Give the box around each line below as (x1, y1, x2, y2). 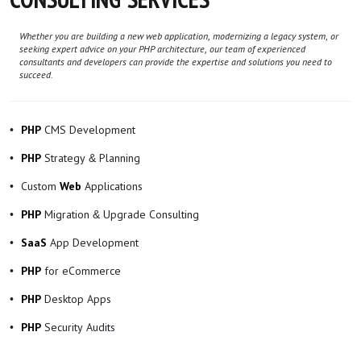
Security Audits (44, 320, 115, 334)
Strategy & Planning (44, 151, 140, 164)
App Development (47, 235, 139, 249)
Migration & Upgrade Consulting (44, 207, 199, 221)
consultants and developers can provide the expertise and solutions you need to (19, 56, 332, 68)
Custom (21, 179, 60, 193)
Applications (85, 179, 143, 193)
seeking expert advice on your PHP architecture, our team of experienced (19, 43, 305, 55)
